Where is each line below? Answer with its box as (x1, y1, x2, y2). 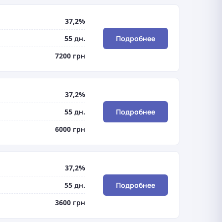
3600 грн (55, 197, 85, 207)
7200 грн (55, 51, 85, 60)
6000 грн (55, 124, 85, 134)
